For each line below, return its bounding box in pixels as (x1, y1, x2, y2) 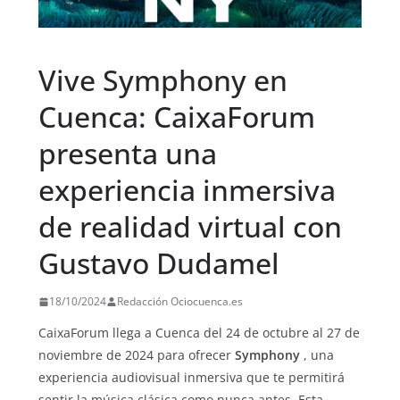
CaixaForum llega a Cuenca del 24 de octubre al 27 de (37, 324, 360, 342)
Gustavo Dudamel (37, 244, 279, 283)
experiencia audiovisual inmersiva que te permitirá (37, 369, 345, 387)
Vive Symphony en (37, 61, 287, 100)
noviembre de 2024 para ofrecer (37, 346, 235, 364)
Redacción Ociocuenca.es (116, 294, 243, 310)
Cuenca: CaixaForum (37, 97, 315, 137)
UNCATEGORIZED (45, 33, 119, 46)
